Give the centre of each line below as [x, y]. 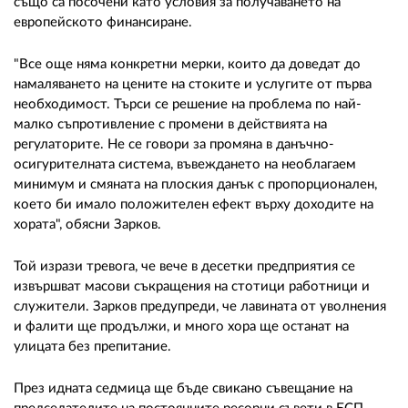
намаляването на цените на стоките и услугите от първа [193, 85]
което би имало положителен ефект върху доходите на [194, 205]
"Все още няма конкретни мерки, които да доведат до [187, 65]
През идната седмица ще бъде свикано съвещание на [183, 389]
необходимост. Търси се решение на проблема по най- [188, 105]
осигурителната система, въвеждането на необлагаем [185, 165]
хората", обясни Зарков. [87, 225]
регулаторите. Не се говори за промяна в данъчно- [174, 145]
